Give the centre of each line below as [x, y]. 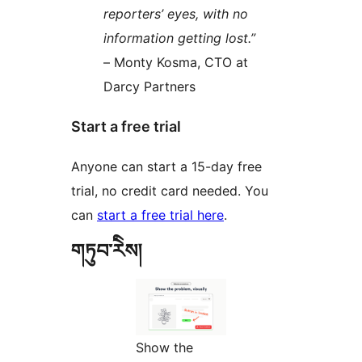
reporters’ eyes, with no [176, 14]
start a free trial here [160, 215]
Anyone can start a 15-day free [166, 167]
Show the [164, 348]
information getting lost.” [179, 38]
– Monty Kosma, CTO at [176, 63]
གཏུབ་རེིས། [106, 251]
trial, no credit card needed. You [170, 191]
